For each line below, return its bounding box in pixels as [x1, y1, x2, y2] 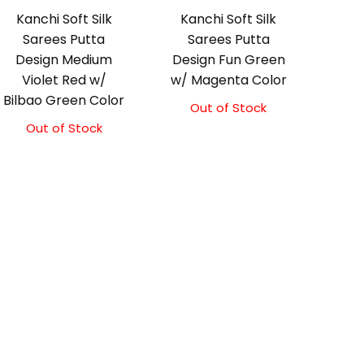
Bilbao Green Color [3, 91, 125, 110]
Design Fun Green [171, 50, 285, 70]
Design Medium [15, 50, 113, 70]
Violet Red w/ [21, 71, 106, 90]
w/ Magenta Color [170, 71, 287, 90]
